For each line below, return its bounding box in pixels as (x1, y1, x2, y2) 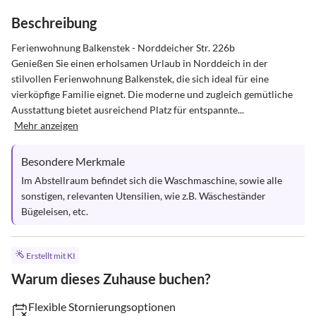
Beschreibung (11, 14, 97, 31)
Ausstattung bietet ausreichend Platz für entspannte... (11, 104, 244, 116)
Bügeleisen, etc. (21, 205, 88, 217)
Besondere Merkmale (21, 154, 125, 168)
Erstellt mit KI (25, 250, 75, 262)
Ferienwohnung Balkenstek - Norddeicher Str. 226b (11, 42, 235, 54)
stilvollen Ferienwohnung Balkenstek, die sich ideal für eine (11, 73, 271, 85)
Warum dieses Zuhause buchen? (11, 270, 210, 288)
